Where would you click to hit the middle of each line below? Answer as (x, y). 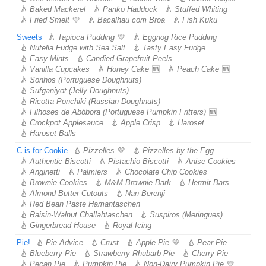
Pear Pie (212, 243)
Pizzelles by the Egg (178, 151)
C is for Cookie (42, 151)
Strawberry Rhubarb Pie (134, 253)
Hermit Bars (209, 183)
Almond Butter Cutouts (69, 193)
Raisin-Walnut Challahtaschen (81, 215)
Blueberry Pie (53, 253)
